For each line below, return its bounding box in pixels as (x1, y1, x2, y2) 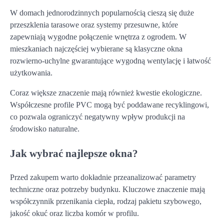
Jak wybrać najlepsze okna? (10, 147, 138, 159)
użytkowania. (10, 68, 52, 77)
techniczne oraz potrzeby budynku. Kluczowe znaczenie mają (10, 184, 205, 193)
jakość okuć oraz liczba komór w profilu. (10, 208, 139, 217)
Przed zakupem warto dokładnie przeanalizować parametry (10, 172, 196, 181)
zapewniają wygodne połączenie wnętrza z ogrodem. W (10, 32, 186, 41)
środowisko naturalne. (10, 124, 79, 133)
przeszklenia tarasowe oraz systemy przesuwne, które (10, 20, 178, 29)
